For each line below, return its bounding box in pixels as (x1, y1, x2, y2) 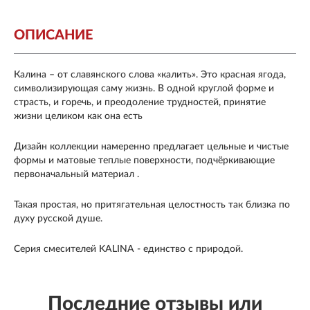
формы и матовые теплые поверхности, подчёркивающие (14, 156, 275, 166)
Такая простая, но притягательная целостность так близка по (14, 200, 290, 210)
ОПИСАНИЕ (14, 28, 93, 43)
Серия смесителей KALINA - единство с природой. (14, 244, 243, 255)
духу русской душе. (14, 214, 102, 224)
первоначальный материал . (14, 170, 139, 180)
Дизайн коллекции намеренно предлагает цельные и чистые (14, 142, 289, 152)
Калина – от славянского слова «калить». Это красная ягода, (14, 70, 286, 80)
